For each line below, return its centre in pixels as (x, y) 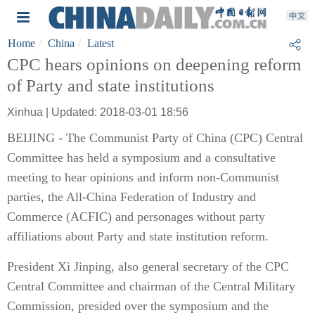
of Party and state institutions (111, 85)
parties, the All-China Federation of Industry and (131, 197)
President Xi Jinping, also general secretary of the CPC (148, 266)
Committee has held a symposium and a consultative (141, 157)
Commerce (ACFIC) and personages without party (136, 217)
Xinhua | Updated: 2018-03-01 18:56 (98, 112)
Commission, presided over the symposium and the (138, 306)
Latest (101, 43)
